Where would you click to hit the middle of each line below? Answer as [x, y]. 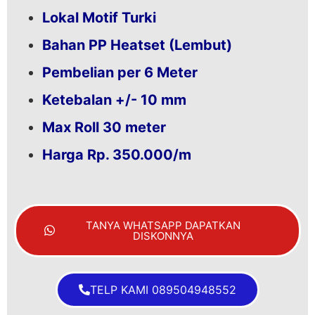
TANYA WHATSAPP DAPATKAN [163, 226]
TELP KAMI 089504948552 [163, 290]
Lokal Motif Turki [99, 18]
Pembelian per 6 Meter [120, 73]
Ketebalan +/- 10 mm [114, 100]
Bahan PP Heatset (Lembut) [137, 45]
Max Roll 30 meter [104, 128]
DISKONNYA [163, 236]
